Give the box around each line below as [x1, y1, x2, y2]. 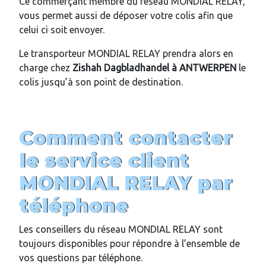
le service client [19, 149, 189, 173]
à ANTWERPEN [169, 62, 236, 74]
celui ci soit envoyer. [19, 24, 104, 36]
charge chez [19, 62, 72, 74]
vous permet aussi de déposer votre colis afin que [19, 10, 233, 21]
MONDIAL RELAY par [19, 172, 232, 195]
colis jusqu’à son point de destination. [19, 77, 183, 88]
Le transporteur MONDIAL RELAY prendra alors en [19, 48, 233, 59]
